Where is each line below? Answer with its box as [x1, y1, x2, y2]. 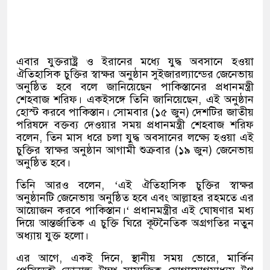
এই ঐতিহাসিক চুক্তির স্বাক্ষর [118, 178, 254, 192]
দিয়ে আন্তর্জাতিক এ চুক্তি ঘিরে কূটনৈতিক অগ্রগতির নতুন [16, 216, 254, 230]
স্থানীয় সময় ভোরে [131, 251, 216, 265]
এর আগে [16, 251, 60, 265]
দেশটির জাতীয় [192, 105, 254, 119]
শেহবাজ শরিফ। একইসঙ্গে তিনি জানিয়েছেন [16, 93, 199, 106]
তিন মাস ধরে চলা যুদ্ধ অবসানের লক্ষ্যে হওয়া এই [46, 131, 254, 144]
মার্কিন [227, 251, 254, 265]
